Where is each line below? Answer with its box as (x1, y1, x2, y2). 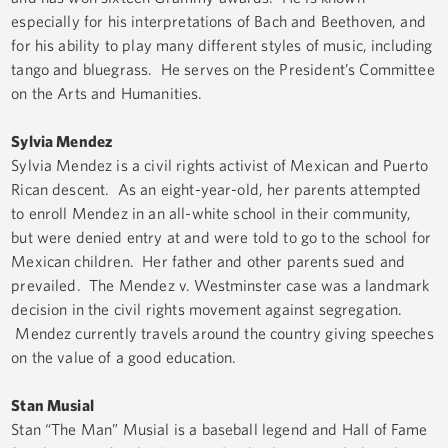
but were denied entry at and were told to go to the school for (11, 228, 432, 247)
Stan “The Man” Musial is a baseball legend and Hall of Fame (11, 420, 428, 439)
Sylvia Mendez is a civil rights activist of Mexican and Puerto (11, 156, 429, 175)
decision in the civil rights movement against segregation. (11, 300, 403, 319)
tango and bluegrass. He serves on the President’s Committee (11, 60, 435, 79)
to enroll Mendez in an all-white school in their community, (11, 204, 412, 223)
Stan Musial (11, 396, 94, 415)
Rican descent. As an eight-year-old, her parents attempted (11, 180, 422, 199)
